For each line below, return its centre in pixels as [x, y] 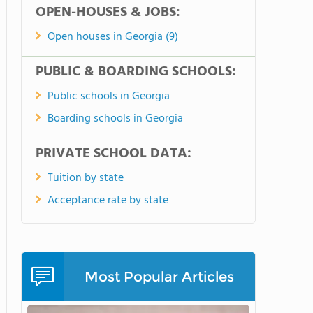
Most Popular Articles [159, 277]
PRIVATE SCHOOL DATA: [114, 154]
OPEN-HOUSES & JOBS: [108, 13]
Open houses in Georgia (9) [113, 37]
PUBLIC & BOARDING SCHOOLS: [136, 72]
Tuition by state [86, 178]
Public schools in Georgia [109, 96]
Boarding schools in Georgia [115, 119]
